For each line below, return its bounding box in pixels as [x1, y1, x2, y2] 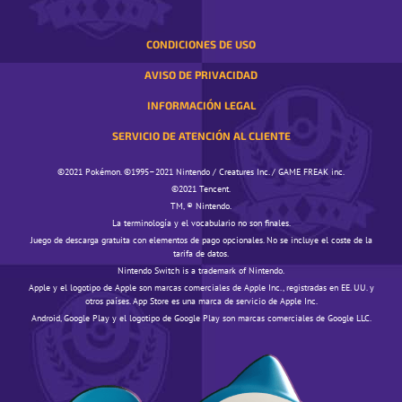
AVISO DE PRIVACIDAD [144, 67, 258, 81]
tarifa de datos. [173, 247, 229, 259]
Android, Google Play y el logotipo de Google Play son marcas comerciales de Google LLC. [31, 311, 371, 324]
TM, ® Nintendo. [170, 199, 232, 212]
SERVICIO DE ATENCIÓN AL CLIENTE [111, 128, 291, 142]
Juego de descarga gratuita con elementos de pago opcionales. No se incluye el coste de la [30, 233, 372, 246]
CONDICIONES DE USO [146, 37, 256, 50]
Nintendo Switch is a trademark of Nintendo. [118, 264, 284, 276]
